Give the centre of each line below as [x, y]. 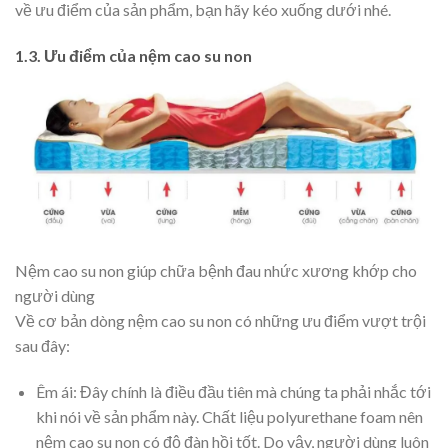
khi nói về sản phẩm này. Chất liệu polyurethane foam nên [229, 417]
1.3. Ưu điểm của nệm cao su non [133, 56]
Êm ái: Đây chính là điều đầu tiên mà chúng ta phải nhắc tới [233, 392]
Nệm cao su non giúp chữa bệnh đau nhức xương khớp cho [216, 271]
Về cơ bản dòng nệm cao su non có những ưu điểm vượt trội [220, 321]
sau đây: [42, 346]
